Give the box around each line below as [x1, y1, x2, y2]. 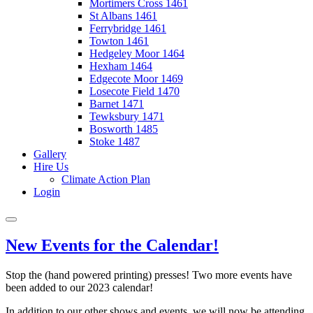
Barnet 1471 [89, 98, 144, 110]
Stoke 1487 [89, 136, 140, 147]
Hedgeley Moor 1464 [89, 48, 184, 59]
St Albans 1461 [89, 10, 157, 22]
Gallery [34, 148, 66, 160]
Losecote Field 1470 [89, 85, 180, 97]
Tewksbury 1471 [89, 110, 164, 122]
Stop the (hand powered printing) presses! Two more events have [6, 268, 292, 281]
